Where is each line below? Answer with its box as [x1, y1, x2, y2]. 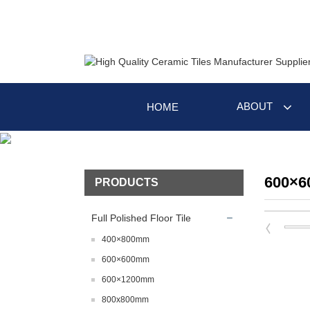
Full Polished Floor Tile [91, 212, 191, 224]
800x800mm [102, 295, 149, 305]
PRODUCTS [95, 176, 158, 189]
